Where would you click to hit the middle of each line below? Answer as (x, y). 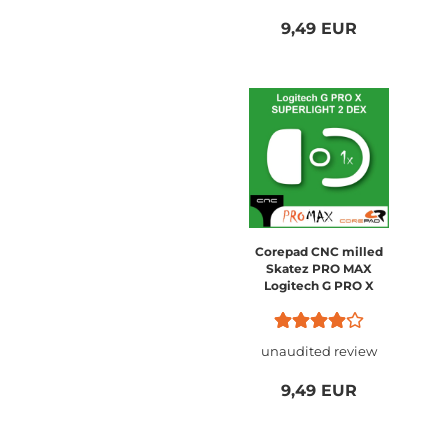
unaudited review (319, 351)
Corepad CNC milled (319, 251)
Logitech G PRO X (319, 285)
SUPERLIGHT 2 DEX (319, 302)
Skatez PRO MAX (319, 268)
